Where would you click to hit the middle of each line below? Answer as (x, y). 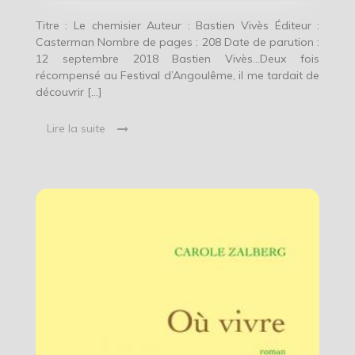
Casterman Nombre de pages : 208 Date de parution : (177, 42)
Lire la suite (76, 129)
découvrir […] (69, 92)
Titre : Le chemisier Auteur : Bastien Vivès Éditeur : (177, 26)
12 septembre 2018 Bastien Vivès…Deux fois (177, 59)
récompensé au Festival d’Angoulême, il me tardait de (177, 76)
